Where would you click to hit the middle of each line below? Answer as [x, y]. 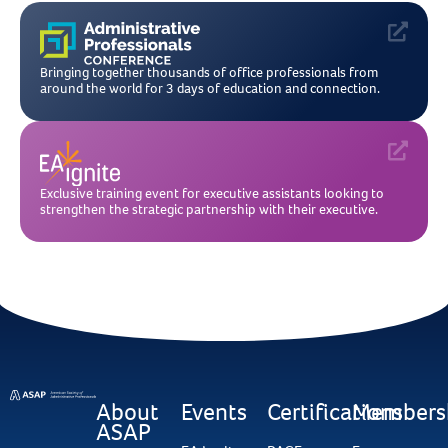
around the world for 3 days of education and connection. [210, 88]
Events [214, 412]
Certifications [334, 412]
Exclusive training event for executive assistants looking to [212, 193]
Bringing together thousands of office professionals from [209, 72]
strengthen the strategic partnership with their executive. [209, 209]
